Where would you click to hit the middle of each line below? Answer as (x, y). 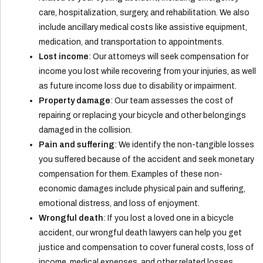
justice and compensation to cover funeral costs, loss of (147, 248)
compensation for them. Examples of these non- (131, 174)
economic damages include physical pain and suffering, (142, 189)
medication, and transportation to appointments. (131, 42)
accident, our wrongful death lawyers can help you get (141, 233)
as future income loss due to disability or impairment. (138, 86)
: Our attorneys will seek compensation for (169, 57)
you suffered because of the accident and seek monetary (147, 160)
